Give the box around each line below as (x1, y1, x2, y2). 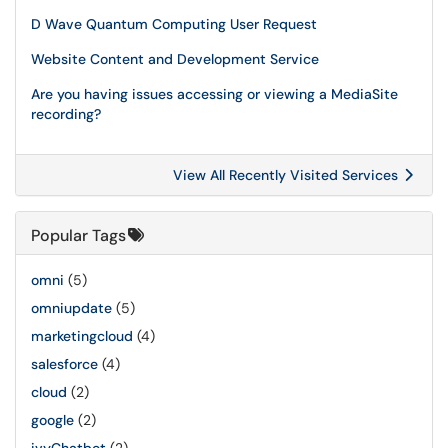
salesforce (31, 355, 98, 373)
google (31, 411, 74, 429)
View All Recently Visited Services (173, 166, 402, 184)
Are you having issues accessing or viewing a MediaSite (31, 85, 398, 103)
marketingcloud (31, 327, 133, 345)
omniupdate (31, 299, 112, 317)
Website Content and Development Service (31, 50, 319, 68)
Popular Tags (31, 225, 126, 246)
